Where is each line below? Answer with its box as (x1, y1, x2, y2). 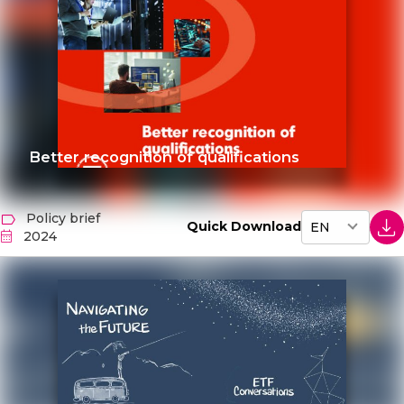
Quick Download (187, 218, 301, 235)
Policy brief (26, 210, 100, 227)
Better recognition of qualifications (29, 148, 299, 167)
